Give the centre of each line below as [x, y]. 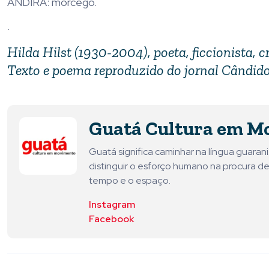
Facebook [111, 219]
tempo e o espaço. [130, 181]
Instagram [112, 205]
